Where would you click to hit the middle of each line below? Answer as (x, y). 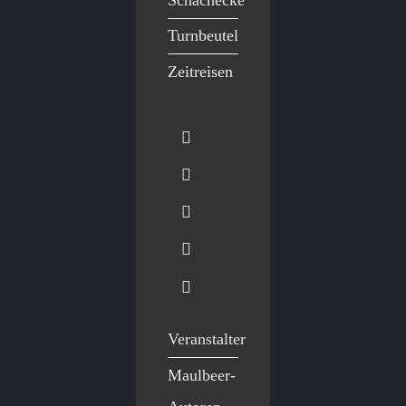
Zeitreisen (200, 71)
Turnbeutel (203, 35)
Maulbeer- (202, 375)
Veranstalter (207, 339)
